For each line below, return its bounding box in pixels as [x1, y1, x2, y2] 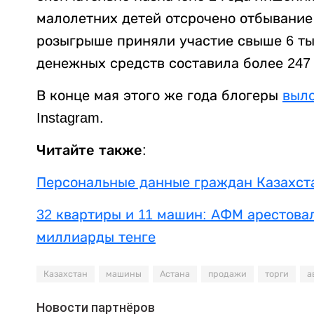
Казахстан [43, 268, 88, 279]
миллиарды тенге [36, 228, 156, 245]
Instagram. [36, 109, 104, 125]
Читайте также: [36, 142, 146, 158]
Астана [160, 268, 190, 279]
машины [106, 268, 142, 279]
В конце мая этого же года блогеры [36, 87, 282, 103]
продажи [208, 268, 247, 279]
